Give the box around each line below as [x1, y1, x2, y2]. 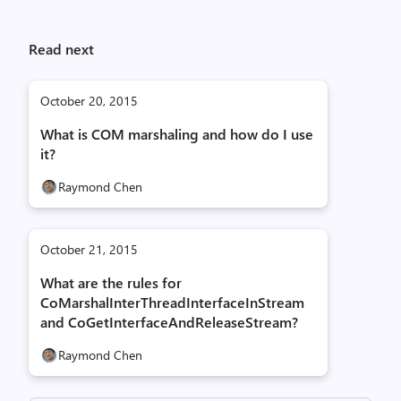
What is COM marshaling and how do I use [40, 124, 313, 143]
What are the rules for [40, 273, 182, 292]
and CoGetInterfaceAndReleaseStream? [40, 312, 298, 331]
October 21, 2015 [40, 241, 138, 258]
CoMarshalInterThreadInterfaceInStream [40, 293, 304, 311]
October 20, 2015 [40, 92, 138, 109]
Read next [29, 39, 94, 58]
